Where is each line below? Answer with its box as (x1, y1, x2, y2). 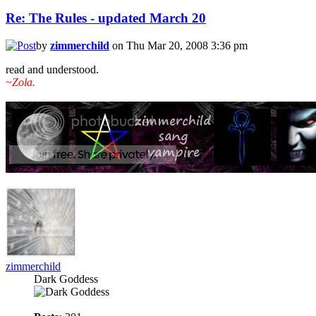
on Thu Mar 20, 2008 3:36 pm (109, 39, 248, 51)
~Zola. (6, 75, 35, 88)
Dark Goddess (34, 272, 98, 285)
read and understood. (6, 63, 99, 75)
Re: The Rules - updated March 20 (6, 10, 206, 25)
